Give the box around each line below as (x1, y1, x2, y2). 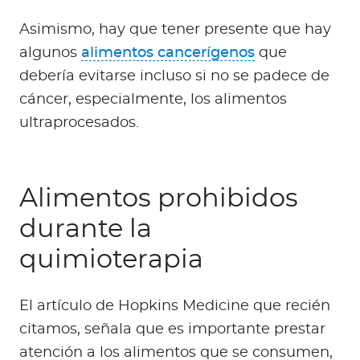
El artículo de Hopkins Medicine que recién (19, 299, 330, 314)
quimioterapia (19, 247, 203, 273)
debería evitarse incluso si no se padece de (19, 69, 329, 84)
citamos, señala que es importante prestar (19, 322, 325, 337)
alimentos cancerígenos (81, 46, 255, 61)
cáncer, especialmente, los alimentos (19, 92, 287, 108)
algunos (19, 46, 81, 61)
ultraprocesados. (19, 116, 143, 131)
